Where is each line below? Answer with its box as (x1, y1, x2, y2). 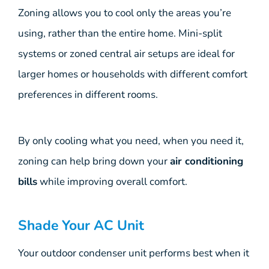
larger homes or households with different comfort (18, 67, 247, 82)
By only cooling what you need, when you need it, (18, 133, 244, 148)
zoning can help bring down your (18, 154, 170, 168)
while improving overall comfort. (37, 174, 187, 189)
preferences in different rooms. (18, 88, 158, 102)
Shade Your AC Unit (18, 216, 144, 235)
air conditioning (170, 154, 243, 168)
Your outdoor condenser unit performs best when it (18, 246, 249, 261)
